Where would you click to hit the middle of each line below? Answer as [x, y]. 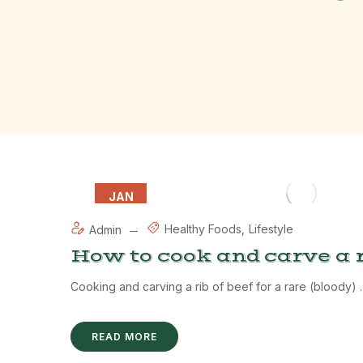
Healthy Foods [203, 228]
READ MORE [124, 336]
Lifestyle [271, 228]
